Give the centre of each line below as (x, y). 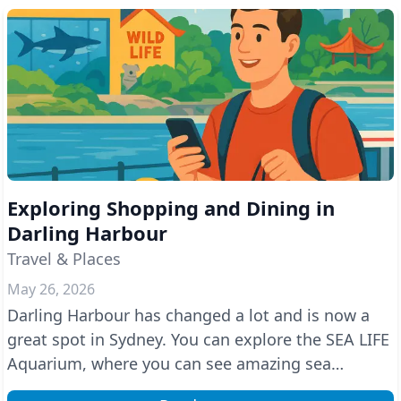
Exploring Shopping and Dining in (171, 208)
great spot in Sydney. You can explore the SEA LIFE (198, 339)
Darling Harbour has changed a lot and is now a (188, 315)
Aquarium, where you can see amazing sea (169, 363)
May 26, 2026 (51, 289)
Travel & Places (64, 259)
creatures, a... (59, 388)
